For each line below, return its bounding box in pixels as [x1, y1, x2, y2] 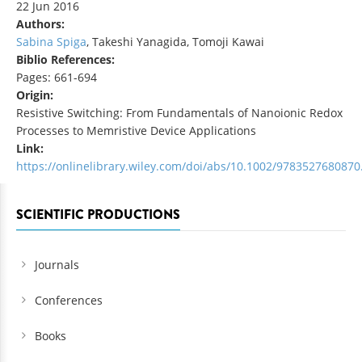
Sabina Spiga [16, 34, 86, 50]
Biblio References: [16, 52, 118, 68]
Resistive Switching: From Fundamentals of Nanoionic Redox [16, 105, 343, 121]
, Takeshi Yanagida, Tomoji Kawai [86, 34, 264, 50]
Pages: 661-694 [16, 69, 97, 86]
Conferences [35, 293, 103, 309]
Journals [35, 257, 79, 273]
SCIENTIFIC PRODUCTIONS [16, 205, 180, 225]
